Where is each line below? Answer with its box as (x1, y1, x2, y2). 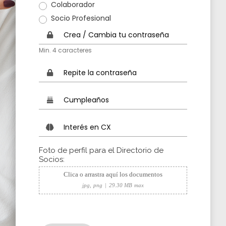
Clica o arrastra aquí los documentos (64, 171, 162, 178)
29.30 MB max (108, 182, 144, 188)
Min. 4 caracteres (39, 45, 92, 54)
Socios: (39, 154, 65, 164)
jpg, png (82, 182, 102, 188)
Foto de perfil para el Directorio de (39, 145, 163, 155)
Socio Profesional (51, 13, 111, 23)
